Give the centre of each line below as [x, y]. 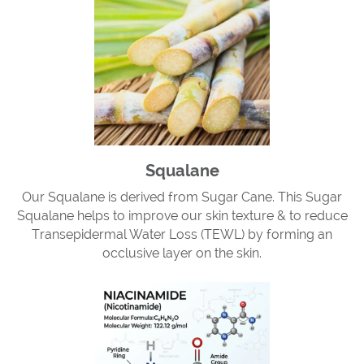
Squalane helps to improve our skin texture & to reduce [182, 216]
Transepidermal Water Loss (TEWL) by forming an [182, 234]
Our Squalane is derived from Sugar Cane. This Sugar [182, 197]
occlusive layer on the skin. [182, 253]
